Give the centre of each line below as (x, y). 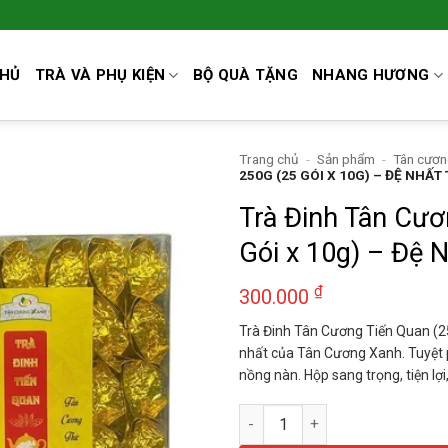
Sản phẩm (346, 159)
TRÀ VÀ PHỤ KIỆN (100, 75)
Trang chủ (269, 159)
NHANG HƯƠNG (371, 75)
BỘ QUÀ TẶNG (245, 75)
